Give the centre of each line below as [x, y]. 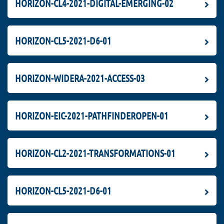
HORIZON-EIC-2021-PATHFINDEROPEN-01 [92, 115]
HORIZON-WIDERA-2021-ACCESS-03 [80, 78]
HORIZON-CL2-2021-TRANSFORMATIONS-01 [95, 153]
